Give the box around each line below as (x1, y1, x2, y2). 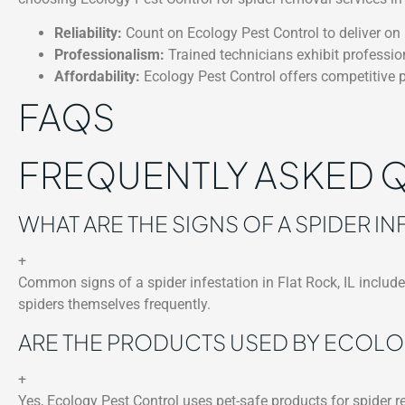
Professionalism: (54, 46, 165, 64)
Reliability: (54, 24, 122, 42)
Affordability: (54, 68, 140, 86)
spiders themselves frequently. (18, 296, 211, 314)
